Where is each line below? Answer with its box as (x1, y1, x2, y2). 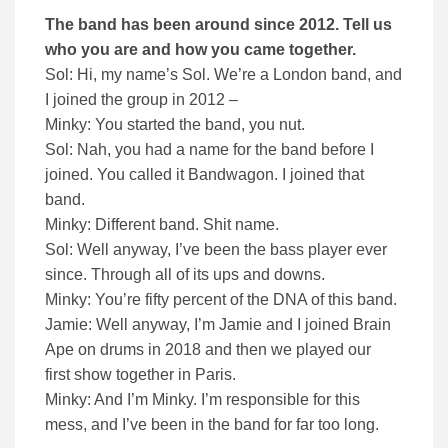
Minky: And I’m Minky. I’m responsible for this (45, 391, 360, 409)
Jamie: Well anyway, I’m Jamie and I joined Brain (45, 316, 391, 334)
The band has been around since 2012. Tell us (45, 16, 392, 34)
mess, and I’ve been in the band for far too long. (45, 416, 379, 434)
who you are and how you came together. (45, 41, 356, 59)
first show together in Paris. (45, 366, 236, 384)
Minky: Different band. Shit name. (45, 216, 279, 234)
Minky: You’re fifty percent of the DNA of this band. (45, 291, 397, 309)
